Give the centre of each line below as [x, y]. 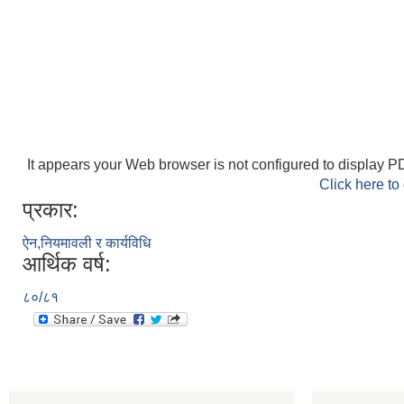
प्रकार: [50, 210]
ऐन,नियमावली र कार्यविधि [87, 243]
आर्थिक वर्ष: [67, 264]
